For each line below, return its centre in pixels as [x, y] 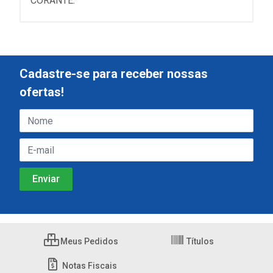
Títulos [199, 241]
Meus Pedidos [88, 241]
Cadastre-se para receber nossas [114, 74]
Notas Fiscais [88, 266]
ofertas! [42, 92]
